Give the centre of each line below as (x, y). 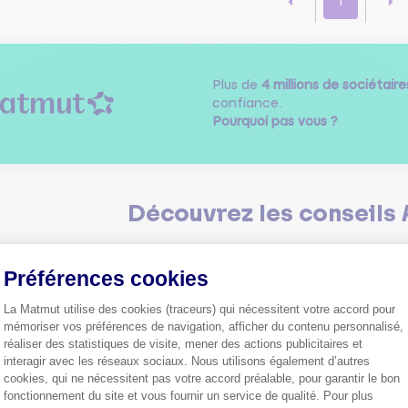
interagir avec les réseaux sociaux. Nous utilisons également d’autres (187, 361)
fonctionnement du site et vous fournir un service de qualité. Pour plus (189, 396)
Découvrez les (213, 214)
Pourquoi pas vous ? (275, 122)
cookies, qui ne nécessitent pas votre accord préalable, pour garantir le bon (202, 378)
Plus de (236, 85)
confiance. (247, 103)
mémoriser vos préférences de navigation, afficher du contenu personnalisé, (204, 326)
